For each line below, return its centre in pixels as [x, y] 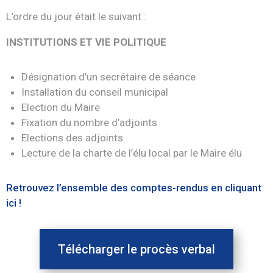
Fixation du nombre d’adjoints [89, 122]
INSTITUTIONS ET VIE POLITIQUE [86, 42]
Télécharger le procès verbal [136, 249]
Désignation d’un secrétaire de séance [108, 77]
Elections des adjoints [72, 138]
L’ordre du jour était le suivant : [76, 16]
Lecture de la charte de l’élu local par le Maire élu [132, 153]
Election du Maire [61, 107]
